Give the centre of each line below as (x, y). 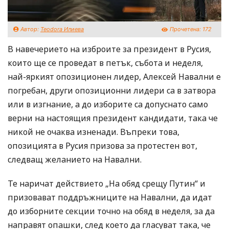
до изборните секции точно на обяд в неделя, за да (111, 211)
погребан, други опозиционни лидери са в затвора (112, 91)
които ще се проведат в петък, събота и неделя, (105, 63)
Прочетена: (186, 29)
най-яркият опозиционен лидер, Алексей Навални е (114, 77)
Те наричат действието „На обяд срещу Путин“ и (107, 184)
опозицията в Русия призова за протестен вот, (102, 146)
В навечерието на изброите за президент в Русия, (109, 49)
